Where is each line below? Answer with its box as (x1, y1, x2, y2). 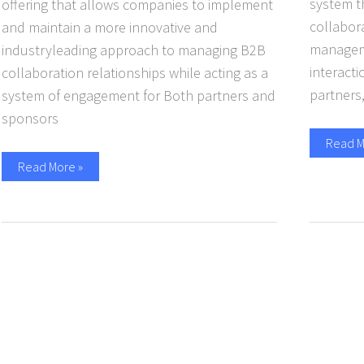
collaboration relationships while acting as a (2, 63, 268, 82)
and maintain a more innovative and (2, 17, 218, 37)
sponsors (2, 108, 58, 128)
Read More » (18, 158, 83, 175)
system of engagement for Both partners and (2, 85, 275, 105)
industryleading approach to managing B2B (2, 40, 266, 59)
